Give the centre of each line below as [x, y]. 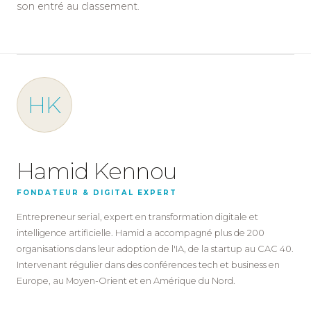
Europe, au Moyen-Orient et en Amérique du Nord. [126, 280]
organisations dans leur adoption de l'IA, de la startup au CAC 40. [155, 249]
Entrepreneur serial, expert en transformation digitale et [137, 217]
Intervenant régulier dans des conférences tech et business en [148, 264]
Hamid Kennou [97, 171]
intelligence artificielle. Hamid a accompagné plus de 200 [141, 233]
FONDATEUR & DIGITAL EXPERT [97, 192]
